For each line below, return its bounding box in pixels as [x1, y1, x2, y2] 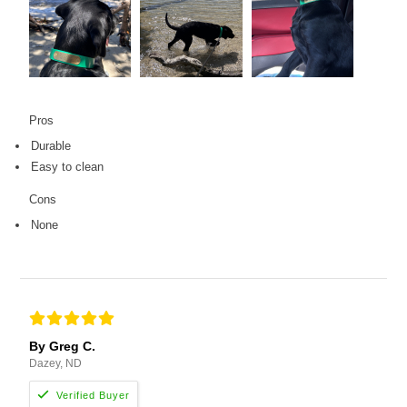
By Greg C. [29, 339, 96, 354]
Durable [31, 138, 72, 153]
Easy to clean [31, 159, 104, 174]
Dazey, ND [29, 357, 83, 371]
